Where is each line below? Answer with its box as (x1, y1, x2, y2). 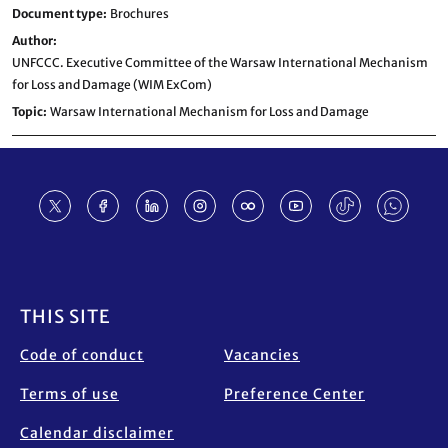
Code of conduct (20, 346, 144, 364)
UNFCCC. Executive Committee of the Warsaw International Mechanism (12, 55, 428, 70)
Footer (20, 273, 94, 306)
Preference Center (224, 385, 365, 403)
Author (12, 33, 53, 48)
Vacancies (224, 346, 300, 364)
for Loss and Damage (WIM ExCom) (12, 77, 212, 92)
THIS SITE (20, 305, 111, 328)
